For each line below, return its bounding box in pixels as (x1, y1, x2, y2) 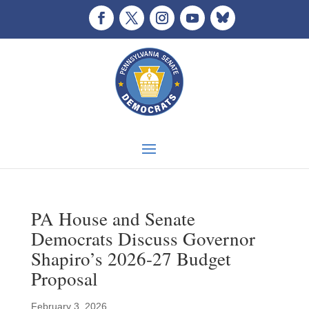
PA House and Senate (30, 206, 195, 231)
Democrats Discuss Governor (30, 226, 255, 251)
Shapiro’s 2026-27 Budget (30, 246, 231, 271)
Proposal (30, 266, 98, 291)
